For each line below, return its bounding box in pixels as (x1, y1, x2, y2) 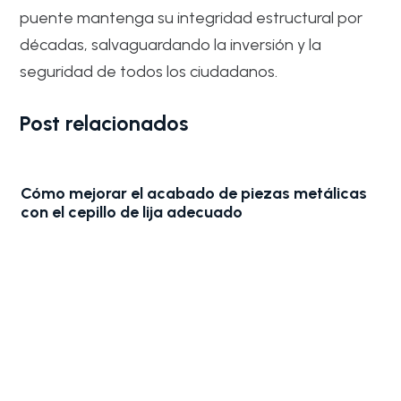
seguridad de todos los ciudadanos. (20, 61, 278, 81)
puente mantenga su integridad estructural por (20, 7, 363, 28)
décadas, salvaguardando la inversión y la (20, 34, 322, 55)
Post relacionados (20, 111, 189, 136)
